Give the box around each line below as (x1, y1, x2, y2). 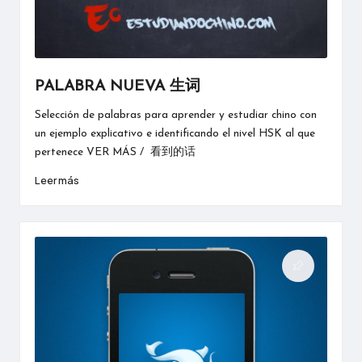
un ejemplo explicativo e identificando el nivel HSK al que (34, 128, 315, 140)
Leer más (34, 174, 79, 187)
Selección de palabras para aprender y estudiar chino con (34, 110, 317, 121)
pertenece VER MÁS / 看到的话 (34, 147, 196, 158)
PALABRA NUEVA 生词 (34, 78, 200, 95)
